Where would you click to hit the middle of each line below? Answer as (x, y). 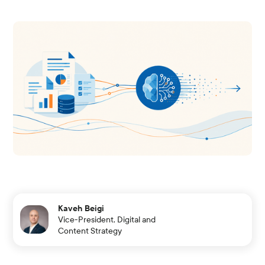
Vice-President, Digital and (107, 219)
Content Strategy (90, 231)
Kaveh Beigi (81, 208)
